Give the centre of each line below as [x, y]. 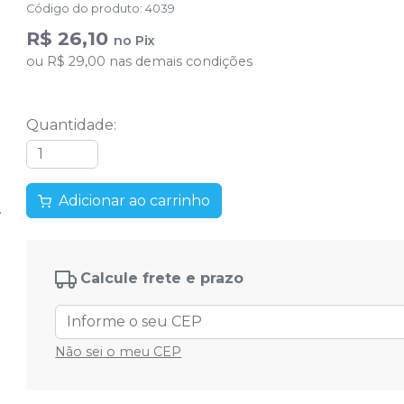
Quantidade [70, 125]
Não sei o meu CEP [119, 352]
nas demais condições [179, 61]
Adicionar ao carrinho [135, 201]
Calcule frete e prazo [162, 279]
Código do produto [83, 9]
